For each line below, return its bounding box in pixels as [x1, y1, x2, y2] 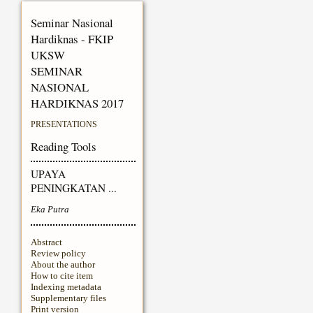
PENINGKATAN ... [30, 181, 117, 196]
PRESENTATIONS [30, 120, 97, 130]
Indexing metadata [30, 282, 101, 293]
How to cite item [30, 270, 93, 282]
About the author [30, 259, 95, 270]
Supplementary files [30, 293, 106, 304]
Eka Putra [30, 204, 69, 215]
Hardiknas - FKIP [30, 31, 113, 48]
